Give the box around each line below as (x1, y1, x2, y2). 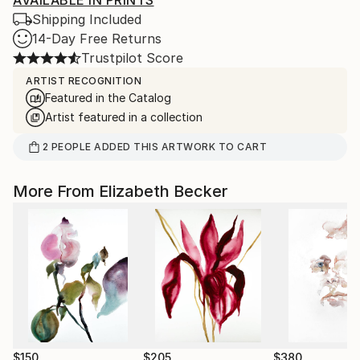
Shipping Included (32, 11, 141, 27)
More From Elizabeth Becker (13, 182, 227, 201)
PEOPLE (51, 141, 92, 153)
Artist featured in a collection (45, 110, 202, 124)
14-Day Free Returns (32, 31, 162, 47)
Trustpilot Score (81, 50, 183, 66)
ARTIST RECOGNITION (26, 75, 141, 87)
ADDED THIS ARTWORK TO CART (91, 141, 268, 153)
